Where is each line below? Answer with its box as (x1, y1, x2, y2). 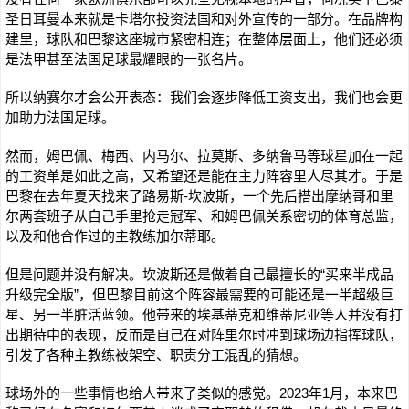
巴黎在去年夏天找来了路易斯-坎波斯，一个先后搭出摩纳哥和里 (5, 188, 393, 204)
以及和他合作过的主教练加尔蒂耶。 (5, 228, 225, 244)
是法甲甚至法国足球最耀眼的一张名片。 (5, 51, 252, 67)
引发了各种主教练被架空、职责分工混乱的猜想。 (5, 347, 307, 362)
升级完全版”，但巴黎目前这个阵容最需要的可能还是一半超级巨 (5, 287, 393, 302)
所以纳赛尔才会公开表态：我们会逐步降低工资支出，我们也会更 (5, 89, 403, 105)
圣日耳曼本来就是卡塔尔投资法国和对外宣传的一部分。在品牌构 (5, 11, 403, 26)
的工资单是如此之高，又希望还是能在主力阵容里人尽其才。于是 (5, 168, 403, 184)
